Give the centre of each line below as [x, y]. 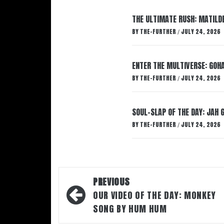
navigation [95, 197]
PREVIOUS [112, 182]
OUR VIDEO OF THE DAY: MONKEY [154, 195]
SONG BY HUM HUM [130, 209]
